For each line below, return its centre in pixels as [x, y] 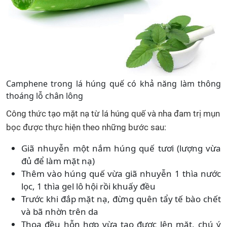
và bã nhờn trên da [60, 211]
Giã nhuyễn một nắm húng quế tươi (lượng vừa [121, 148]
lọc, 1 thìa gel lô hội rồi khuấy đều [88, 186]
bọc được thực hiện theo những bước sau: [86, 127]
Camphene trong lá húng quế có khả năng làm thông [113, 83]
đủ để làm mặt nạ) [58, 161]
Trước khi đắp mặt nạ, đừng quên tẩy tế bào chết [121, 199]
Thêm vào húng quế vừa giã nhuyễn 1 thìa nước [121, 173]
